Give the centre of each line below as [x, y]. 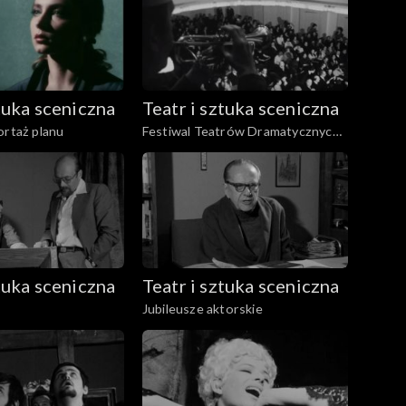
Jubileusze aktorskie [202, 308]
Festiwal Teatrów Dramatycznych [241, 131]
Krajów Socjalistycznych [213, 150]
